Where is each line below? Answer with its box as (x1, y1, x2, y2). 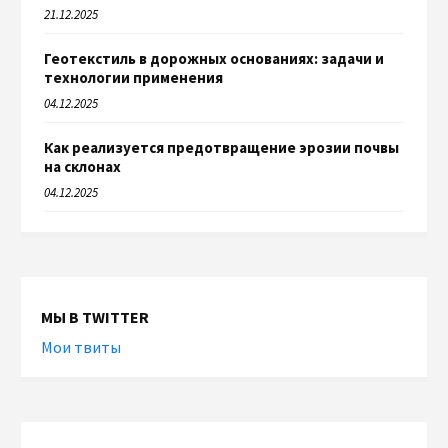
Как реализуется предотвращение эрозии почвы (44, 138, 399, 158)
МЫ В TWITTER (41, 307, 149, 328)
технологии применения (44, 68, 223, 88)
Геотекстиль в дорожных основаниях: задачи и (44, 49, 384, 69)
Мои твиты (41, 337, 121, 358)
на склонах (44, 157, 121, 177)
